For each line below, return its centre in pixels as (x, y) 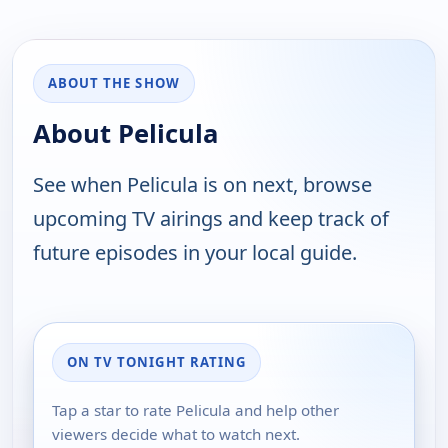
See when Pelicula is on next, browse (202, 185)
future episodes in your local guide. (195, 253)
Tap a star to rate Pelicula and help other (195, 410)
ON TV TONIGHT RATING (156, 362)
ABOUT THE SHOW (114, 83)
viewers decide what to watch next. (176, 434)
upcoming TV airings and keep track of (211, 219)
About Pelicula (125, 134)
